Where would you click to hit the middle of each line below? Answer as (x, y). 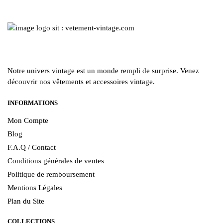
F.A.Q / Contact (32, 147)
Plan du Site (26, 201)
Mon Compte (28, 120)
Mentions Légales (35, 187)
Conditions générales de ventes (56, 161)
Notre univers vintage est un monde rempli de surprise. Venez (103, 71)
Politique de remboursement (51, 174)
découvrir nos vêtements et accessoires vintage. (81, 82)
